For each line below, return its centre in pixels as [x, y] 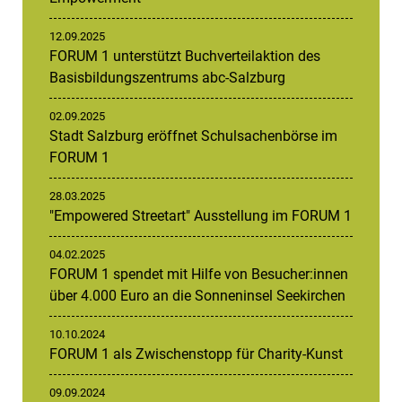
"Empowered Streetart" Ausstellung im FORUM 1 [201, 216]
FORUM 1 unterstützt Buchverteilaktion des [185, 57]
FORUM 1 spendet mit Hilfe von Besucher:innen [199, 275]
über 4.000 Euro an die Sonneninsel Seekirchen [197, 296]
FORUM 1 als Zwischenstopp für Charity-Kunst [196, 354]
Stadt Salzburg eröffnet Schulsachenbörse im [193, 136]
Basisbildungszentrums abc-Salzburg [167, 78]
